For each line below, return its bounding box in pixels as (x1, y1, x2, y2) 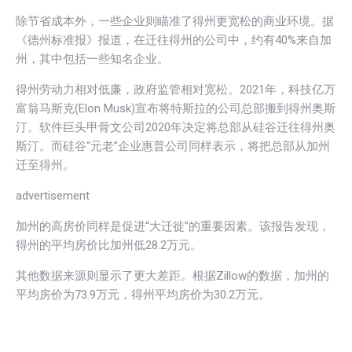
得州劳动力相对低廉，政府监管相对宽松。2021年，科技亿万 (16, 82, 335, 97)
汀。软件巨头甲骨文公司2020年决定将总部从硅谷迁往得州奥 (16, 119, 335, 134)
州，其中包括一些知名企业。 (16, 51, 169, 66)
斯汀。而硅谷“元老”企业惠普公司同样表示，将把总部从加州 (16, 138, 330, 153)
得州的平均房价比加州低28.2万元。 (16, 237, 202, 252)
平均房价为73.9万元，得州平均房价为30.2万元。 (16, 287, 270, 302)
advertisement (16, 188, 90, 203)
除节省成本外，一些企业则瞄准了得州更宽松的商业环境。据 (16, 13, 334, 28)
